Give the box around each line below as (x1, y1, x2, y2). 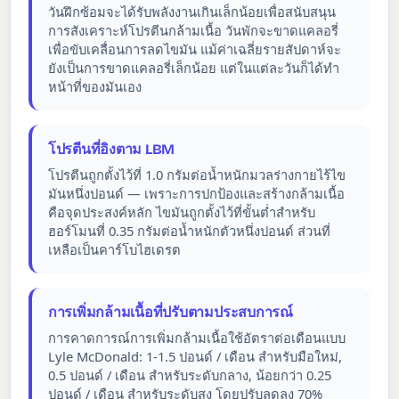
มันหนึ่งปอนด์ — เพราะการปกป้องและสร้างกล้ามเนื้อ (47, 184, 345, 203)
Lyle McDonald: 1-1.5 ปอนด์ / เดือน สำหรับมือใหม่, (47, 347, 342, 366)
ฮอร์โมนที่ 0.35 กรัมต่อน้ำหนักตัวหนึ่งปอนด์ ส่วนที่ (47, 222, 330, 240)
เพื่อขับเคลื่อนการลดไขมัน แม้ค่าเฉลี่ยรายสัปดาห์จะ (47, 39, 341, 58)
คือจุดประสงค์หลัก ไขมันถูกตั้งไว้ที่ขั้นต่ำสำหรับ (47, 203, 315, 222)
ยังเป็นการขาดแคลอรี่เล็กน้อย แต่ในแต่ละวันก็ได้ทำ (47, 58, 339, 77)
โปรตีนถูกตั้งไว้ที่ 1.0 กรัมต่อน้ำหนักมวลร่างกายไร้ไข (47, 166, 346, 184)
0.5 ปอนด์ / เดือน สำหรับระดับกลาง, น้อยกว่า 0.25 (47, 366, 331, 385)
